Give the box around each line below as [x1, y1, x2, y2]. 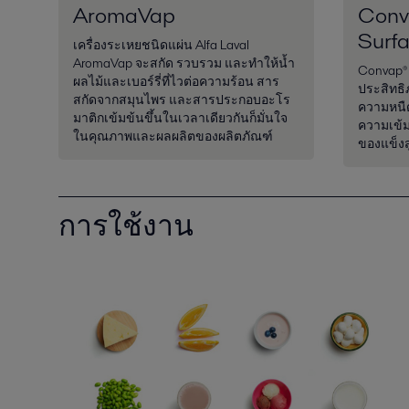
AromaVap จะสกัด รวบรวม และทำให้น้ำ [73, 54, 295, 73]
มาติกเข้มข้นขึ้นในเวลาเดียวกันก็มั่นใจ [73, 109, 288, 128]
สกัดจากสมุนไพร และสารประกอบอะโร [73, 90, 290, 110]
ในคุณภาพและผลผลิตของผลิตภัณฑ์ [73, 127, 273, 146]
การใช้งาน [58, 204, 194, 246]
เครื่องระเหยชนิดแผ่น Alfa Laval [73, 36, 249, 55]
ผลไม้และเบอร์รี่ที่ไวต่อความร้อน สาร [73, 72, 279, 91]
